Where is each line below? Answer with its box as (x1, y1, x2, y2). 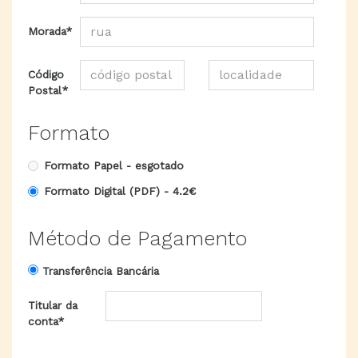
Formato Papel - (44, 159, 135, 172)
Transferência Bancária (38, 265, 159, 277)
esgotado (135, 159, 184, 172)
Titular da (28, 299, 78, 312)
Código (28, 68, 64, 81)
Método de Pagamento (28, 226, 247, 250)
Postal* (28, 84, 68, 97)
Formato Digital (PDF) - (44, 185, 173, 197)
